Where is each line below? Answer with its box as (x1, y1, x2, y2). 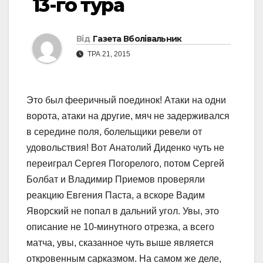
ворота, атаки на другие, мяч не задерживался (26, 111, 230, 122)
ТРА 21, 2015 (86, 50, 130, 59)
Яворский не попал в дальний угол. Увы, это (26, 206, 219, 217)
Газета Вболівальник (92, 33, 182, 45)
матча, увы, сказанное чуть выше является (26, 238, 214, 248)
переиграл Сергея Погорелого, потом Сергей (26, 159, 224, 169)
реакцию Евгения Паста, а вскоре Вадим (26, 190, 205, 201)
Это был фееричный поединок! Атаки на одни (26, 95, 226, 106)
